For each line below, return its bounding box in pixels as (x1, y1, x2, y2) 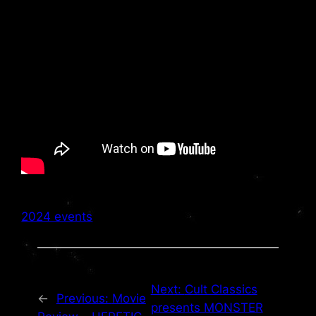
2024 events (21, 209, 93, 224)
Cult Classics (184, 282, 257, 297)
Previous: (56, 291, 112, 306)
